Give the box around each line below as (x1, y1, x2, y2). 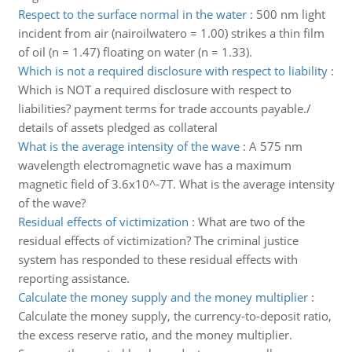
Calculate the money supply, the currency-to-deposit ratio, (17, 308, 332, 324)
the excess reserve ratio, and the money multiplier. (17, 327, 292, 343)
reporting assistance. (17, 270, 130, 286)
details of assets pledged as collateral (17, 119, 218, 135)
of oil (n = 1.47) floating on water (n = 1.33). (17, 44, 252, 60)
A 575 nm (248, 138, 302, 154)
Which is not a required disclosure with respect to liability (17, 63, 328, 79)
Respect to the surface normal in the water (17, 6, 247, 22)
